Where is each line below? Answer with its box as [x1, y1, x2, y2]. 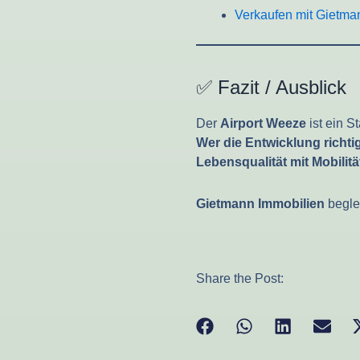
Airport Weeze [220, 116, 306, 130]
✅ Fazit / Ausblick [196, 76, 346, 99]
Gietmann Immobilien [196, 196, 325, 211]
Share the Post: [196, 272, 284, 286]
